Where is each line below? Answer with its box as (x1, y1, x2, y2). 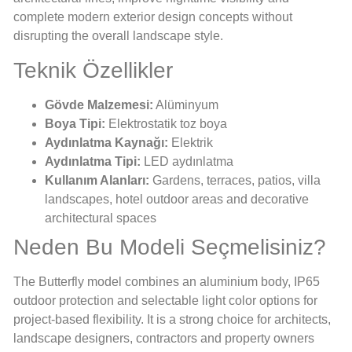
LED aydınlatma (141, 154, 233, 168)
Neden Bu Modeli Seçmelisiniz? (13, 234, 326, 259)
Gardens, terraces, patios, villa (149, 173, 321, 187)
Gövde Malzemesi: (45, 97, 153, 112)
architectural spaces (45, 211, 156, 225)
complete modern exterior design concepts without (13, 10, 292, 24)
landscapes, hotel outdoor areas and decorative (45, 192, 309, 206)
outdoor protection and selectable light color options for (13, 293, 317, 307)
